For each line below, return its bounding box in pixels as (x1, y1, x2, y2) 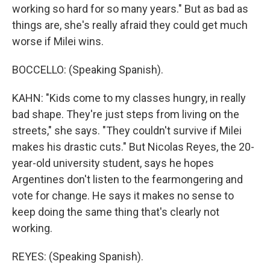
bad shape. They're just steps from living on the (12, 108, 239, 121)
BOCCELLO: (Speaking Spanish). (12, 63, 163, 76)
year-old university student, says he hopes (12, 157, 214, 169)
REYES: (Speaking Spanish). (12, 250, 143, 263)
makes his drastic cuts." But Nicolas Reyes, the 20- (12, 140, 254, 153)
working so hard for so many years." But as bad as (12, 2, 248, 15)
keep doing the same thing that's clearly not (12, 206, 219, 218)
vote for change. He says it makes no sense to (12, 189, 234, 202)
